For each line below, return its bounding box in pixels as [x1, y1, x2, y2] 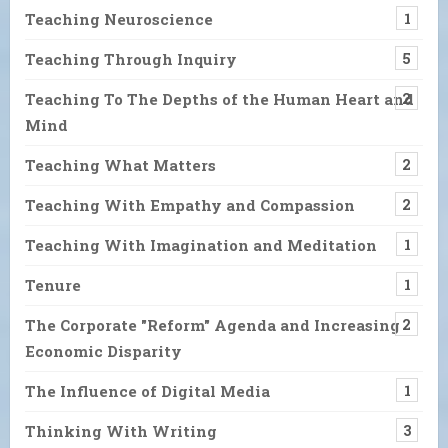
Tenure [25, 274, 81, 295]
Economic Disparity [25, 340, 182, 361]
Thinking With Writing [25, 420, 217, 441]
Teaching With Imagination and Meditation [25, 234, 377, 255]
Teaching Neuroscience [25, 8, 213, 29]
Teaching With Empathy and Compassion [25, 194, 355, 215]
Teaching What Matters [25, 154, 216, 175]
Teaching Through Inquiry [25, 48, 237, 69]
